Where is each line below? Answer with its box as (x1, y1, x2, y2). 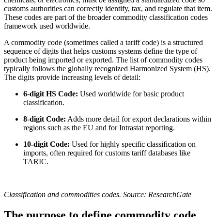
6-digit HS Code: (23, 89, 78, 98)
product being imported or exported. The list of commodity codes (4, 55, 202, 64)
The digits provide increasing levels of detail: (4, 73, 140, 81)
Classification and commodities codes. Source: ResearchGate (4, 190, 191, 199)
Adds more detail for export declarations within (66, 114, 211, 123)
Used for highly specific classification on (70, 139, 196, 148)
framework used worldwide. (4, 21, 90, 30)
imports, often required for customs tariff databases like (23, 148, 190, 157)
